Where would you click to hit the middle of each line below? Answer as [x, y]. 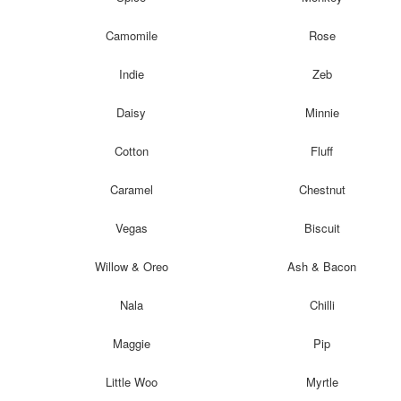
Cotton [131, 150]
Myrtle [322, 381]
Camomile [131, 35]
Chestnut [322, 189]
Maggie [131, 343]
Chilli [322, 304]
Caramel [131, 189]
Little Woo [131, 381]
